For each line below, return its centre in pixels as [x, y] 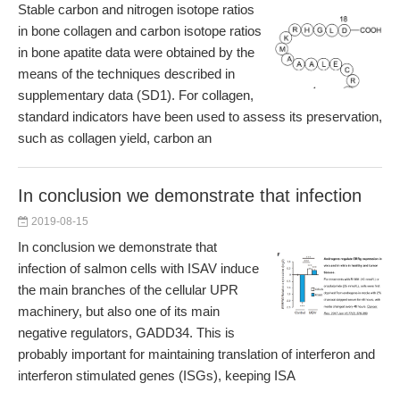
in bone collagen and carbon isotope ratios [140, 31]
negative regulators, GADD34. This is [126, 333]
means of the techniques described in [126, 74]
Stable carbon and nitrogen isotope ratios [136, 9]
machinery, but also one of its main [119, 311]
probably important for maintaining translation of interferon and [196, 354]
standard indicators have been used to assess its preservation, [200, 117]
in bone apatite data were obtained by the [136, 52]
